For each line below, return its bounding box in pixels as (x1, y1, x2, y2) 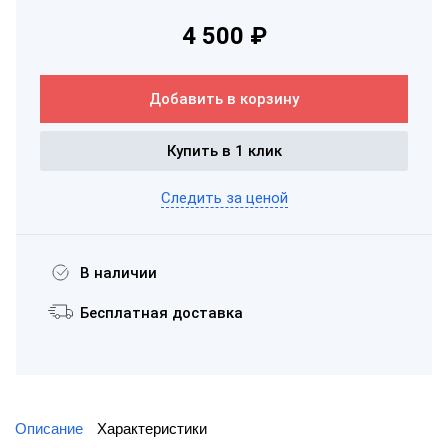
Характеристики (97, 419, 207, 437)
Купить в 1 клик (166, 142, 282, 161)
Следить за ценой (160, 188, 288, 207)
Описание (15, 419, 83, 437)
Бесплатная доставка (80, 303, 243, 322)
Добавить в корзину (149, 90, 299, 108)
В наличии (80, 263, 157, 282)
